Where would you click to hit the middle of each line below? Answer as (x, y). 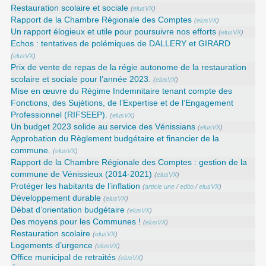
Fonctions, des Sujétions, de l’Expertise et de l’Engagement (122, 103)
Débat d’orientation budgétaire (68, 210)
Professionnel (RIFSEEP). (59, 115)
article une (160, 186)
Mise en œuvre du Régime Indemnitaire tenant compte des (122, 91)
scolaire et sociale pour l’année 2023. (81, 79)
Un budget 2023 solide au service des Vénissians (103, 126)
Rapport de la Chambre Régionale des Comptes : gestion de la (129, 162)
